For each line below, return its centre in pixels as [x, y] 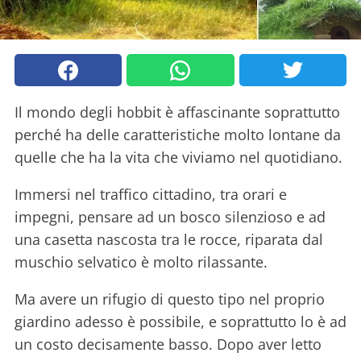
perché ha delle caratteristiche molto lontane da [178, 135]
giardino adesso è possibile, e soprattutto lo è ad [180, 322]
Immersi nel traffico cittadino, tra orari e [151, 195]
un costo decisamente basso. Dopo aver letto [168, 344]
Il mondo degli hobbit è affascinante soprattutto [177, 112]
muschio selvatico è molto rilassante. [141, 262]
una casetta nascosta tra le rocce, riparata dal [169, 240]
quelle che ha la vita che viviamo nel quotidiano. [178, 158]
